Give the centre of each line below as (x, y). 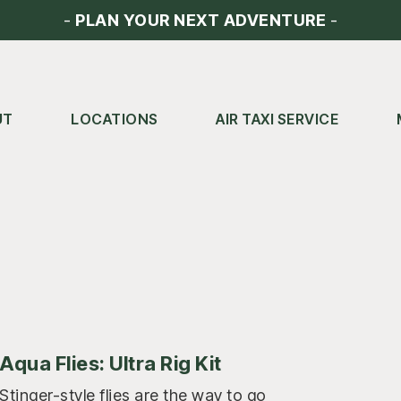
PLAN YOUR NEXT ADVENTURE (200, 20)
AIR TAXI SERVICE (277, 119)
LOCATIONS (115, 119)
